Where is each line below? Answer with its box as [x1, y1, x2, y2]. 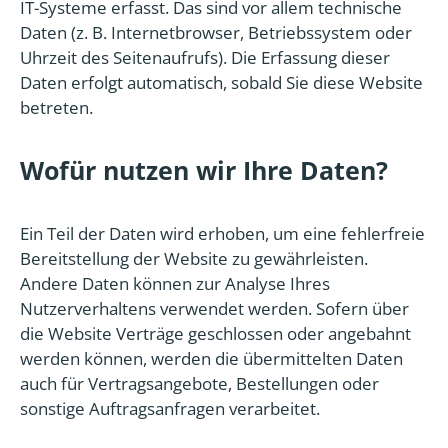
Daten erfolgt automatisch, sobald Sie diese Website [20, 71, 423, 94]
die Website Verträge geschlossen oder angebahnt [20, 321, 411, 345]
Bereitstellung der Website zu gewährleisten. [20, 246, 368, 270]
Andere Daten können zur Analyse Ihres [20, 271, 330, 295]
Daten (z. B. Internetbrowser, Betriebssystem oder [20, 21, 412, 44]
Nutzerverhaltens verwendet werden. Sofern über [20, 296, 409, 320]
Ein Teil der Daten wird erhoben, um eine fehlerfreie [20, 221, 425, 245]
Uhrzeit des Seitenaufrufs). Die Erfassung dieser [20, 46, 390, 69]
